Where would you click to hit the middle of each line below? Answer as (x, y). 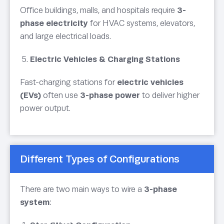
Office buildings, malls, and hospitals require (98, 10)
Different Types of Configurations (100, 159)
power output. (45, 108)
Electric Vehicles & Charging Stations (105, 59)
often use (60, 95)
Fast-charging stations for (68, 82)
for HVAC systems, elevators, (141, 23)
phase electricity (54, 23)
